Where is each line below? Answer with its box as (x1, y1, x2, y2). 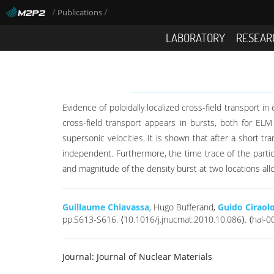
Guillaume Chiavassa (62, 201, 149, 213)
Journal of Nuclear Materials (94, 251, 212, 262)
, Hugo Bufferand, (149, 201, 218, 213)
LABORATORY (165, 29, 225, 45)
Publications (57, 7, 104, 18)
